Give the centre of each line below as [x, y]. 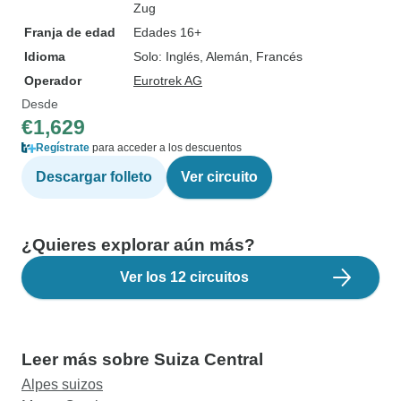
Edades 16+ [167, 32]
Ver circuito [219, 177]
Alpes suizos [62, 384]
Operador [53, 81]
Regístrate [63, 148]
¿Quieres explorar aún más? [138, 245]
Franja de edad [70, 32]
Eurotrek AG [168, 81]
